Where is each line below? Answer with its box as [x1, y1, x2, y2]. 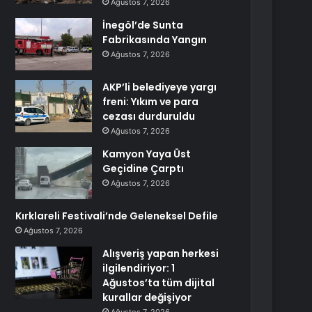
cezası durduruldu [102, 109, 196, 123]
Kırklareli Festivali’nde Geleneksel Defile [15, 209, 219, 223]
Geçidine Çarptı [102, 162, 185, 175]
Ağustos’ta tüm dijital [102, 276, 215, 290]
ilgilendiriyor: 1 [102, 261, 175, 275]
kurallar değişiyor [102, 290, 192, 304]
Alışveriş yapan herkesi [102, 247, 219, 260]
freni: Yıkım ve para [102, 95, 199, 109]
